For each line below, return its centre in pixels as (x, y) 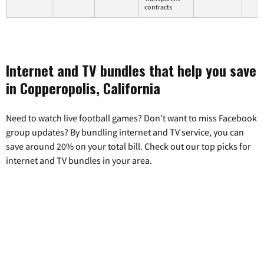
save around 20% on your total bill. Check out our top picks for (128, 146)
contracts (158, 6)
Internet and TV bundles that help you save (131, 70)
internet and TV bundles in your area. (79, 160)
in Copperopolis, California (83, 88)
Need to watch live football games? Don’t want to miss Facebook (131, 118)
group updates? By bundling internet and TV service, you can (125, 132)
